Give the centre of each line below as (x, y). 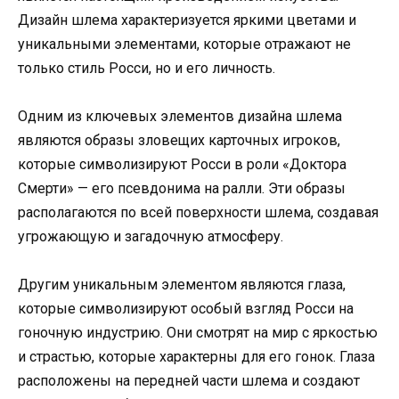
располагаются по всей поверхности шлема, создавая (198, 212)
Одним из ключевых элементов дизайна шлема (180, 116)
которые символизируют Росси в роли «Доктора (182, 164)
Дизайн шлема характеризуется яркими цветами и (187, 20)
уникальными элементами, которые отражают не (184, 44)
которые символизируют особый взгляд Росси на (186, 309)
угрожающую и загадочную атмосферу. (151, 236)
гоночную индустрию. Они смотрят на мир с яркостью (198, 333)
